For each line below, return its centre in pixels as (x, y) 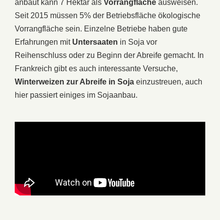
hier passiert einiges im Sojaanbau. (76, 95)
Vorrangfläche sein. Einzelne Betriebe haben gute (101, 28)
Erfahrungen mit (43, 42)
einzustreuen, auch (168, 82)
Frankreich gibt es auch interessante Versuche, (96, 68)
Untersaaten (95, 42)
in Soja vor (137, 42)
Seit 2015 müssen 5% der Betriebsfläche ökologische (108, 15)
